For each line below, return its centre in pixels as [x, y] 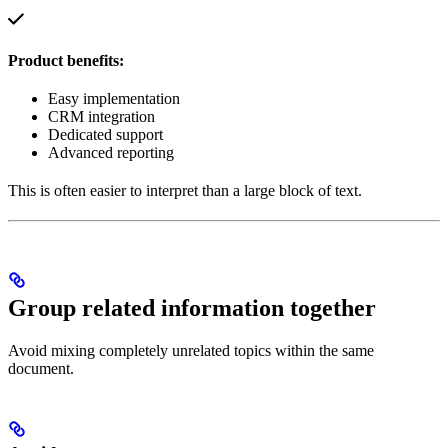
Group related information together [192, 308]
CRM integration [101, 116]
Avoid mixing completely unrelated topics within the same [191, 351]
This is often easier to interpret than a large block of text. [185, 190]
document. [41, 369]
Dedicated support [105, 134]
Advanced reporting [111, 152]
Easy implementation [114, 98]
